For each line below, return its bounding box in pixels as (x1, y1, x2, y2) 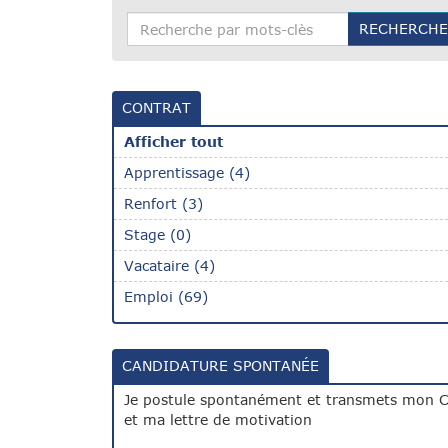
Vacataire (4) (124, 257, 215, 275)
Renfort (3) (124, 195, 203, 213)
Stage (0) (124, 226, 191, 244)
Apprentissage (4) (124, 164, 250, 182)
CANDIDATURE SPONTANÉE (122, 357, 319, 375)
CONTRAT (122, 99, 191, 117)
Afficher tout (124, 133, 223, 151)
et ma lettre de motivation (124, 411, 312, 429)
